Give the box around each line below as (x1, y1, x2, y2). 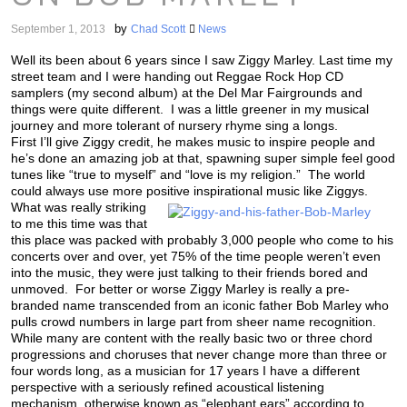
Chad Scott (131, 23, 185, 36)
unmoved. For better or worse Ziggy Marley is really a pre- (11, 282, 350, 297)
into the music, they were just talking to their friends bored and (11, 265, 368, 281)
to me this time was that (11, 216, 147, 232)
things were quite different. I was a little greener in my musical (11, 102, 369, 117)
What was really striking (11, 200, 146, 215)
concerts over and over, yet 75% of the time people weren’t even (11, 249, 381, 264)
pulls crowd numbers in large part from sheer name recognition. (11, 314, 376, 330)
